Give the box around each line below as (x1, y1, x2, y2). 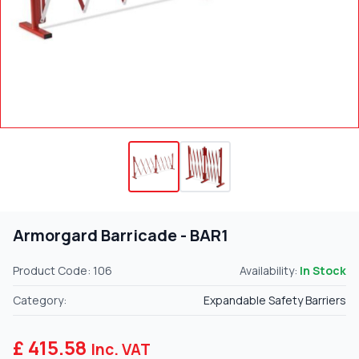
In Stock (300, 263, 346, 278)
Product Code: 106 (13, 263, 112, 278)
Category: (13, 292, 67, 308)
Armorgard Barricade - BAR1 (13, 224, 228, 246)
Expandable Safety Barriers (204, 292, 346, 308)
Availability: (240, 263, 300, 278)
